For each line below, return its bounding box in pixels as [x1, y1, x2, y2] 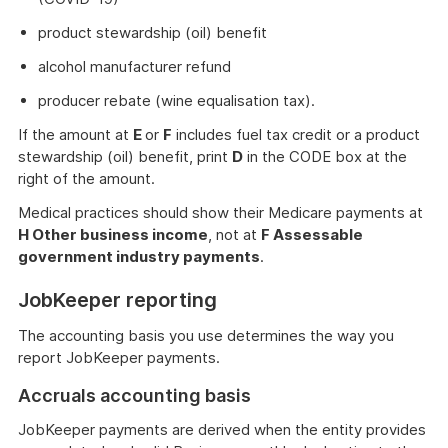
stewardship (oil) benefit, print [18, 147, 232, 166]
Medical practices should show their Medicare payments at [18, 203, 423, 222]
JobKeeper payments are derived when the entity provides [18, 420, 426, 439]
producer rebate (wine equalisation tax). [38, 91, 315, 110]
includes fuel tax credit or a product [172, 125, 420, 144]
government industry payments [18, 247, 260, 266]
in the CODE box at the [243, 147, 407, 166]
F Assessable [261, 225, 363, 244]
